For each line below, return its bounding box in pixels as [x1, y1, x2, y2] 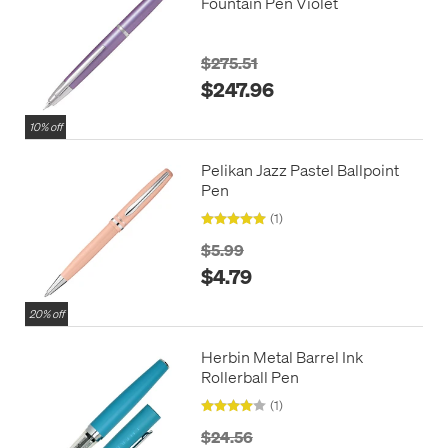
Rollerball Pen [200, 365, 299, 387]
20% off [29, 306, 64, 321]
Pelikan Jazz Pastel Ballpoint [200, 159, 399, 181]
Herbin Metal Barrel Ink [200, 345, 363, 367]
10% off [29, 120, 62, 135]
